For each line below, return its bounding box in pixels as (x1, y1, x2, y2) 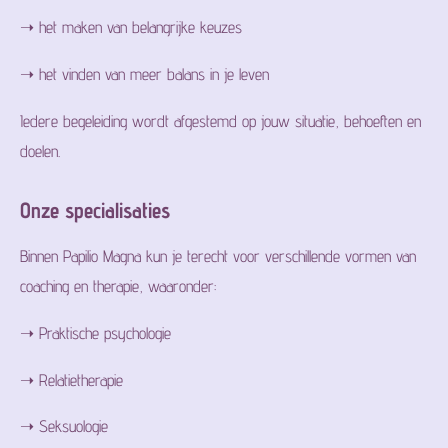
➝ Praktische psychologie (20, 323, 171, 343)
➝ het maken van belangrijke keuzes (20, 17, 242, 38)
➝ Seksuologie (20, 416, 108, 437)
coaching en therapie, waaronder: (20, 276, 216, 297)
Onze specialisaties (20, 196, 170, 223)
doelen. (20, 140, 60, 161)
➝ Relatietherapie (20, 369, 123, 390)
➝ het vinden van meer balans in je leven (20, 63, 269, 84)
